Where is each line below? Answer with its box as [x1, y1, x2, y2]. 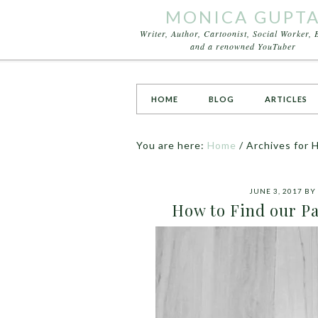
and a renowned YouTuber [190, 40, 296, 52]
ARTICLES [265, 94, 307, 104]
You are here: [136, 139, 207, 151]
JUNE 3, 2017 [249, 187, 302, 195]
